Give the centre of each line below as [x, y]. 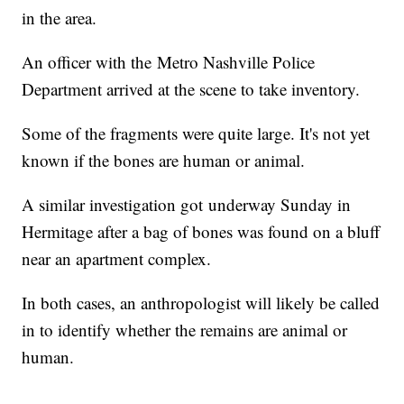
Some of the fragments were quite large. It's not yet [196, 133]
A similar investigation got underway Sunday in [187, 205]
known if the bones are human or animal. [164, 161]
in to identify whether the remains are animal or [185, 330]
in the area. [60, 18]
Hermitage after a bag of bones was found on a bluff [201, 232]
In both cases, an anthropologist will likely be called [201, 303]
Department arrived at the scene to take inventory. [191, 89]
